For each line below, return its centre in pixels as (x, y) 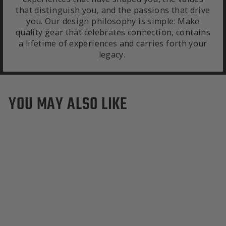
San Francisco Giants (48, 216)
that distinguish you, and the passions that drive (113, 10)
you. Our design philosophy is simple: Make (113, 21)
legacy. (113, 54)
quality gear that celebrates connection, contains (113, 32)
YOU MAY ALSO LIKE (68, 103)
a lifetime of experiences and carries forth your (113, 43)
